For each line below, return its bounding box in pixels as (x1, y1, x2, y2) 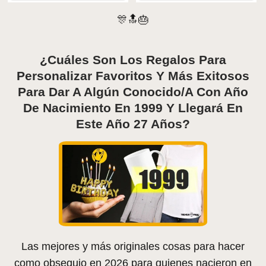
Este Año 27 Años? (76, 116, 190, 131)
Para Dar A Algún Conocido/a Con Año (18, 84, 248, 99)
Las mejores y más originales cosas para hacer (21, 240, 245, 253)
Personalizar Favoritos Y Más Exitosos (17, 68, 249, 83)
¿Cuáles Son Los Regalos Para (40, 52, 226, 66)
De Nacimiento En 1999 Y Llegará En (23, 100, 243, 115)
